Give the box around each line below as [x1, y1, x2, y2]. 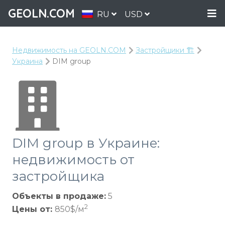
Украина [12, 57, 43, 66]
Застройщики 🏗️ [136, 46, 194, 55]
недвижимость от [12, 152, 135, 168]
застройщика [12, 168, 104, 184]
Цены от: [12, 204, 55, 214]
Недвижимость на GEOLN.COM [12, 46, 126, 55]
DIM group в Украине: [12, 135, 160, 151]
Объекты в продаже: [12, 191, 106, 201]
